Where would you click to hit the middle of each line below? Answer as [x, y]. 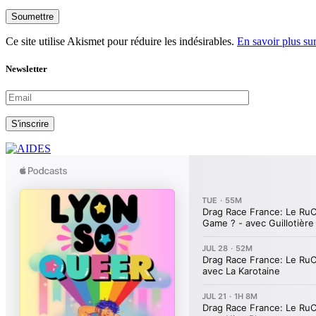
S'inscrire [30, 124]
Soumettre [32, 16]
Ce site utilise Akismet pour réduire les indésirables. [121, 41]
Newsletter [26, 68]
